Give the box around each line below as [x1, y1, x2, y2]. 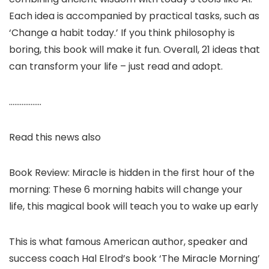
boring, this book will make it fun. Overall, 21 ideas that [9, 43, 260, 57]
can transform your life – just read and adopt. [9, 59, 223, 74]
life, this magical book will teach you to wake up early [9, 199, 258, 214]
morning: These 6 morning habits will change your [9, 183, 243, 197]
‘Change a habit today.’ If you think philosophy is [9, 26, 235, 40]
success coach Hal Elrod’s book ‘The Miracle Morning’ [9, 252, 260, 266]
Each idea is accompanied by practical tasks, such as [9, 9, 259, 23]
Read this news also [9, 130, 101, 145]
